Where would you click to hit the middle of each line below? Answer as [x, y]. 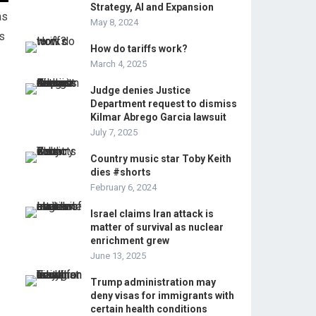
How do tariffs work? [139, 49]
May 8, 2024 [114, 22]
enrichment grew [130, 241]
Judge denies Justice [140, 90]
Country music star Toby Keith [161, 159]
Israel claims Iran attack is [152, 214]
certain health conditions [149, 309]
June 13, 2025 [118, 256]
